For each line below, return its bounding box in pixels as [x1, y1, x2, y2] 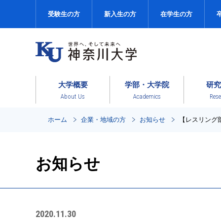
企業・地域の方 [81, 116, 126, 124]
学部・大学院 [124, 80, 169, 89]
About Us [61, 92, 85, 100]
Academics [133, 92, 161, 100]
